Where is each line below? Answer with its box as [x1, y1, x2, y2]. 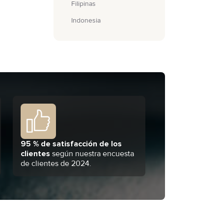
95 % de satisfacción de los [21, 139, 122, 149]
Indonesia [71, 16, 101, 25]
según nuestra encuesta [50, 149, 134, 159]
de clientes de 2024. [21, 159, 91, 168]
